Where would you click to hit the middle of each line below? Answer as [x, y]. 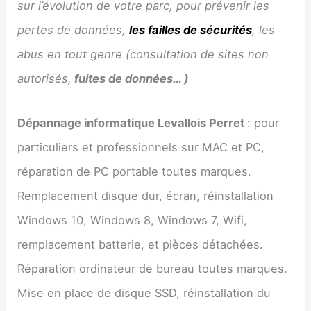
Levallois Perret [203, 123]
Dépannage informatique [88, 123]
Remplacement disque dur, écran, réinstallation [146, 196]
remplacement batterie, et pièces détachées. [141, 245]
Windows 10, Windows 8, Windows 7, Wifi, [133, 220]
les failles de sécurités [191, 30]
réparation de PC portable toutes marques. [135, 172]
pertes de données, [74, 30]
